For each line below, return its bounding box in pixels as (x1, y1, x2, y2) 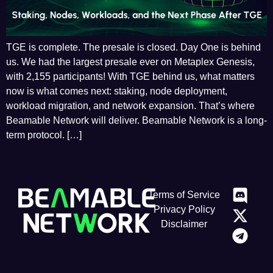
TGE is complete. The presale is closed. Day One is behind (6, 41, 261, 52)
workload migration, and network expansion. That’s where (6, 100, 255, 111)
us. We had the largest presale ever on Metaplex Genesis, (6, 56, 255, 67)
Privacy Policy (153, 204, 215, 215)
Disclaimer (161, 219, 208, 230)
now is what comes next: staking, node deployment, (6, 85, 227, 96)
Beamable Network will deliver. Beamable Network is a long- (6, 115, 267, 126)
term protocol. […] (6, 129, 82, 140)
